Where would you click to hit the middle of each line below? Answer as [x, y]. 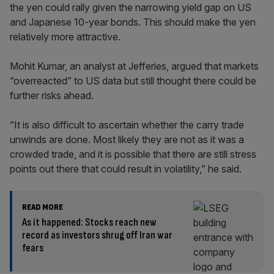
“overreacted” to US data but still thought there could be [133, 81]
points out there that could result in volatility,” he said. [127, 169]
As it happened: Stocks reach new [89, 222]
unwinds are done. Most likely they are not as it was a [127, 139]
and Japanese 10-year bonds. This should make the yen [133, 22]
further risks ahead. [52, 95]
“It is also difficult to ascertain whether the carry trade [127, 125]
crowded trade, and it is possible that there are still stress [133, 154]
